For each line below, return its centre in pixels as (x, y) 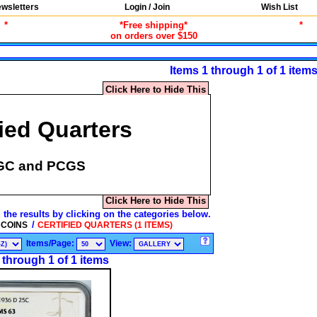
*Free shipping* (154, 25)
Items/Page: (51, 243)
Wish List (280, 7)
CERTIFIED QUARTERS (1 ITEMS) (105, 225)
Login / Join (148, 7)
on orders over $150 (154, 36)
